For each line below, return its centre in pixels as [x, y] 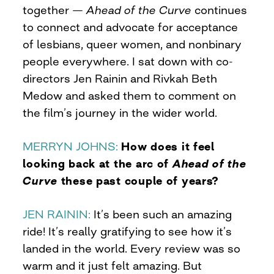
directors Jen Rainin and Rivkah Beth [120, 78]
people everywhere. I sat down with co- [128, 61]
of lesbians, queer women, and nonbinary [132, 44]
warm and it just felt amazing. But [113, 265]
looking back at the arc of [98, 163]
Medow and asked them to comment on [130, 95]
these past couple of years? [140, 180]
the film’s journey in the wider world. [120, 112]
